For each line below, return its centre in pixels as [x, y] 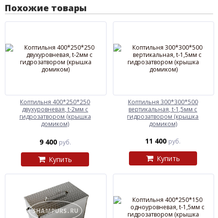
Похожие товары [46, 8]
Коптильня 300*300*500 [163, 102]
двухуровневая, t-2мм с [55, 109]
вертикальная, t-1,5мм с [163, 109]
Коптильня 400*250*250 [55, 102]
